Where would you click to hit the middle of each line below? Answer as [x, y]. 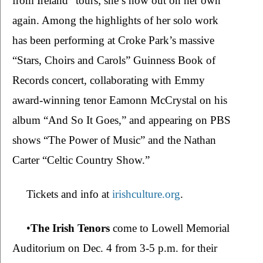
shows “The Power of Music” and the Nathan [114, 140]
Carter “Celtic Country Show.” [81, 160]
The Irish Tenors [72, 228]
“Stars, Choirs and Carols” [71, 60]
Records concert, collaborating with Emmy [109, 80]
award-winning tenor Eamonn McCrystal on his [120, 100]
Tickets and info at [69, 194]
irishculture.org [146, 194]
